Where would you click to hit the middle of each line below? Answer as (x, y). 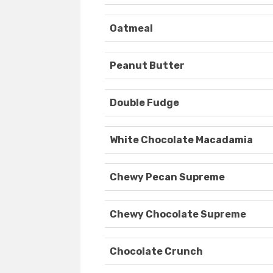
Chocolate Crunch (156, 252)
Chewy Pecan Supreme (167, 177)
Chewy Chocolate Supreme (178, 214)
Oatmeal (131, 29)
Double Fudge (144, 103)
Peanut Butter (147, 66)
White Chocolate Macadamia (181, 140)
